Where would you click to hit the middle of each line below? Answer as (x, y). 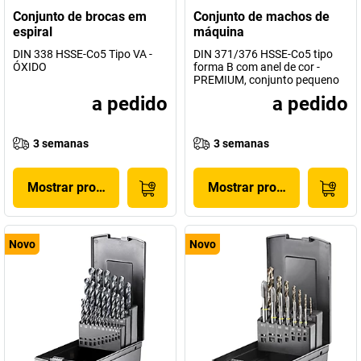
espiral (33, 32)
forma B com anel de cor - (257, 67)
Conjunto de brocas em (80, 17)
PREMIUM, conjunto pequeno (266, 80)
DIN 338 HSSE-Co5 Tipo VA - (83, 54)
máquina (219, 32)
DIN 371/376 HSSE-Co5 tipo (263, 54)
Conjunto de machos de (261, 17)
